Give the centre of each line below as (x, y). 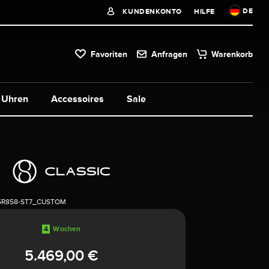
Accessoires (77, 99)
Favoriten (109, 54)
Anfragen (170, 54)
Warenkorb (232, 54)
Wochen (67, 228)
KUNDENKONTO (151, 11)
